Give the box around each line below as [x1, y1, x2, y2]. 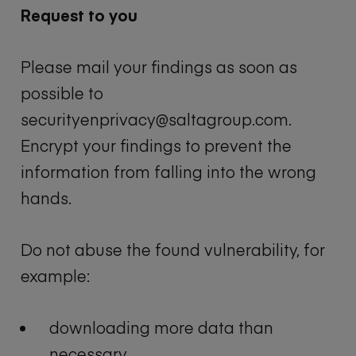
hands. [21, 187, 72, 209]
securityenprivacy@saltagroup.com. [21, 108, 292, 130]
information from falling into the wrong [21, 161, 316, 183]
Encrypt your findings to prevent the [21, 134, 292, 157]
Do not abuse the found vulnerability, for [21, 238, 325, 261]
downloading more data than [49, 316, 273, 339]
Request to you [21, 4, 137, 26]
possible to [21, 82, 103, 104]
